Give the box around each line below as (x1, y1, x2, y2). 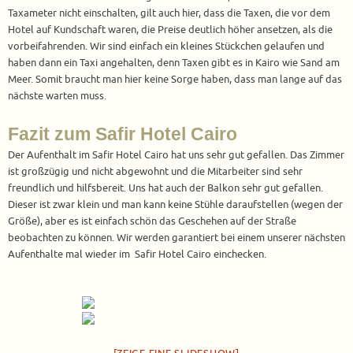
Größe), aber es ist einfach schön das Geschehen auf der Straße (8, 215, 296, 229)
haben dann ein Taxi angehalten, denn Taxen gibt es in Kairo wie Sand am (8, 57, 340, 70)
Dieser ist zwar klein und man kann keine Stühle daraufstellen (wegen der (8, 199, 343, 212)
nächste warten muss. (8, 90, 106, 103)
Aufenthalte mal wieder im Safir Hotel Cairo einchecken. (8, 248, 266, 262)
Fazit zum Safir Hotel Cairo (8, 124, 237, 145)
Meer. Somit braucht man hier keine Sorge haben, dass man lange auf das (8, 73, 342, 87)
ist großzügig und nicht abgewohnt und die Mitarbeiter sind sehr (8, 165, 303, 179)
